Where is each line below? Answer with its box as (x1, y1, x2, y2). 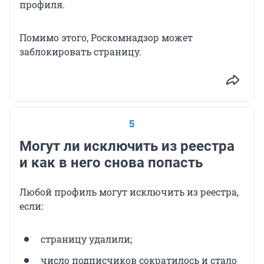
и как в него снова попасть (19, 154, 203, 171)
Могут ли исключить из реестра (19, 137, 235, 154)
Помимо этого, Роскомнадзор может (19, 31, 193, 44)
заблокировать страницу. (19, 45, 141, 58)
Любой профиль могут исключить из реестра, (19, 185, 239, 198)
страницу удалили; (41, 232, 132, 245)
